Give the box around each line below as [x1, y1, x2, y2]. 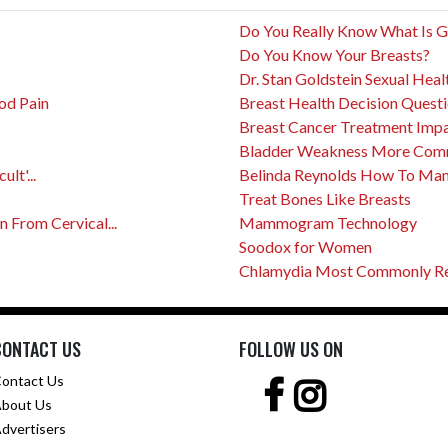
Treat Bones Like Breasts [239, 189, 411, 208]
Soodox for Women [239, 237, 372, 256]
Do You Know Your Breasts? [239, 45, 430, 64]
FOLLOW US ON [239, 336, 343, 362]
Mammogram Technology [239, 213, 417, 232]
